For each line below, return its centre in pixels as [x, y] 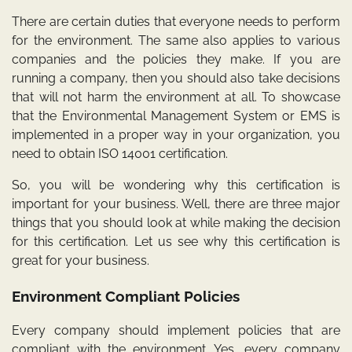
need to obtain [55, 154]
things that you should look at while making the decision [176, 223]
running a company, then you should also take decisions [176, 78]
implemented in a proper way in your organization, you [176, 135]
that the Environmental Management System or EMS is [176, 116]
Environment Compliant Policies [126, 296]
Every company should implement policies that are [176, 331]
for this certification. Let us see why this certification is [176, 242]
